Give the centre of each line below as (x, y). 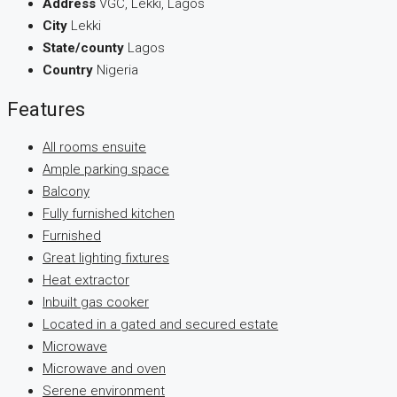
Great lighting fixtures (106, 258)
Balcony (66, 192)
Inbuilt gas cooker (96, 303)
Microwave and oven (104, 369)
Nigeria (117, 70)
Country (68, 70)
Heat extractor (86, 280)
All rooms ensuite (94, 148)
